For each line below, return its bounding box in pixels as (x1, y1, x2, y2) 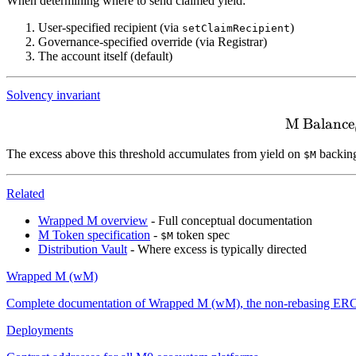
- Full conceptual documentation (148, 213, 312, 227)
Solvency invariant (6, 88, 100, 103)
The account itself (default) (38, 49, 172, 64)
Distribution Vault (38, 242, 127, 256)
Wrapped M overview (38, 213, 148, 227)
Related (6, 186, 44, 200)
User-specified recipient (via (38, 21, 182, 35)
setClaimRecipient (182, 22, 290, 35)
